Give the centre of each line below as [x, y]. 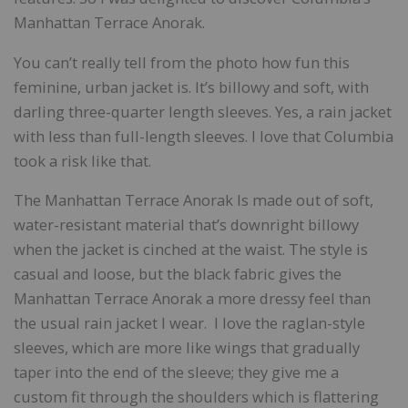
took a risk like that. [82, 160]
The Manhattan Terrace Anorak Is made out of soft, [194, 200]
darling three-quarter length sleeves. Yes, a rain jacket [203, 111]
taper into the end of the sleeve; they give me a [176, 372]
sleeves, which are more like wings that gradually [187, 348]
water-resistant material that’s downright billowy [186, 225]
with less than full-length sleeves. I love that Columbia [204, 136]
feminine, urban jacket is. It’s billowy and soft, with [191, 87]
